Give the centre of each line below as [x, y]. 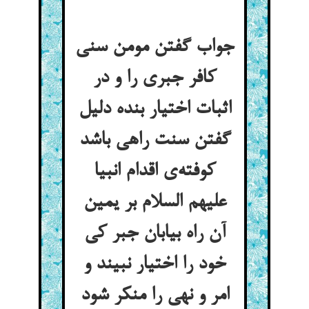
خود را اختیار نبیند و [154, 265]
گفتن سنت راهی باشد [154, 141]
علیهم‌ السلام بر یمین [154, 203]
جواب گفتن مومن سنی [154, 48]
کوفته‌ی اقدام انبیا [154, 172]
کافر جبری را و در [154, 79]
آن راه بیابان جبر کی [154, 234]
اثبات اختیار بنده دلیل [154, 110]
